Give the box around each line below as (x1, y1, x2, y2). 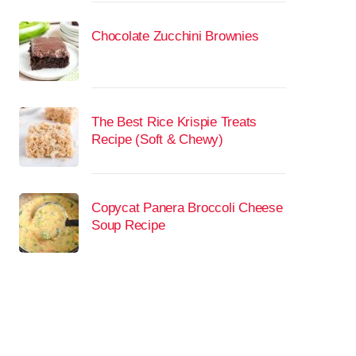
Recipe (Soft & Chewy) (91, 132, 223, 147)
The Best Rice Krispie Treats (91, 114, 257, 130)
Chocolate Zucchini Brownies (91, 29, 259, 44)
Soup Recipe (91, 218, 165, 233)
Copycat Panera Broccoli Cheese (91, 200, 283, 215)
